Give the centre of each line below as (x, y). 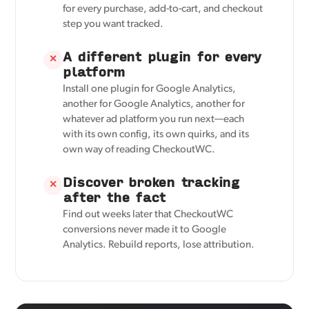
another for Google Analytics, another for (154, 105)
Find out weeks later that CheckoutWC (148, 215)
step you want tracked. (113, 25)
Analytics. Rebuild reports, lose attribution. (159, 246)
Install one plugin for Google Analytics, (150, 90)
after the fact (114, 197)
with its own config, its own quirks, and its (156, 135)
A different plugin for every (162, 57)
